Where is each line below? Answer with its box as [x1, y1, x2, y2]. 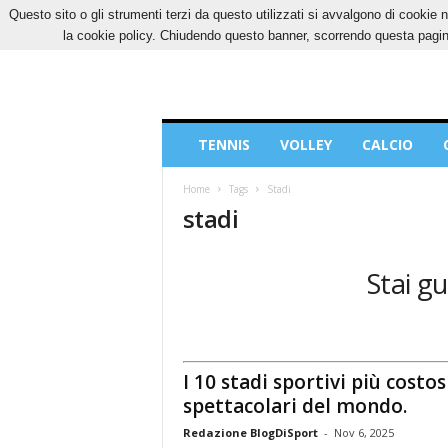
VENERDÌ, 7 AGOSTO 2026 [161, 7, 302, 22]
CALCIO [361, 135, 413, 154]
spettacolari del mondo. [182, 392, 407, 419]
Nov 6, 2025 [333, 424, 394, 440]
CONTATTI [337, 7, 399, 22]
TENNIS [197, 135, 250, 154]
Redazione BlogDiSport [182, 424, 318, 440]
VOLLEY [279, 135, 332, 154]
